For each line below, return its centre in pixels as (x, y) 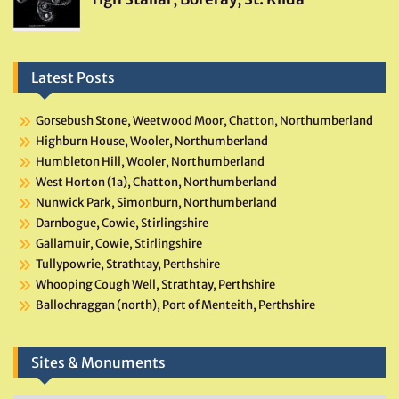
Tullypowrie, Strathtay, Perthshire (128, 265)
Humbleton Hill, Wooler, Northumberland (150, 162)
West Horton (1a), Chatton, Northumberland (156, 183)
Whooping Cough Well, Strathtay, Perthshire (155, 285)
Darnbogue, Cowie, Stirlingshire (122, 224)
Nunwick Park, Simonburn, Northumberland (156, 203)
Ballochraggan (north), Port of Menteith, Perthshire (175, 305)
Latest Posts (73, 78)
